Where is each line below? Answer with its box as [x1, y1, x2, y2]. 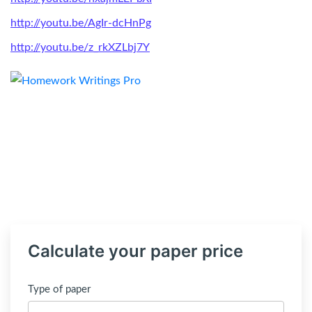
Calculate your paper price [28, 241, 243, 261]
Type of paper [28, 284, 91, 295]
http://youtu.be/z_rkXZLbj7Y [10, 42, 150, 53]
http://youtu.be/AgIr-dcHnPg [10, 17, 151, 29]
